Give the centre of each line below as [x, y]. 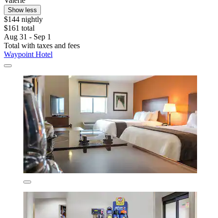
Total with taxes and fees [42, 45]
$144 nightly [23, 19]
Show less [22, 10]
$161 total [19, 28]
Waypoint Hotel [28, 54]
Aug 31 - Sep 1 [27, 36]
